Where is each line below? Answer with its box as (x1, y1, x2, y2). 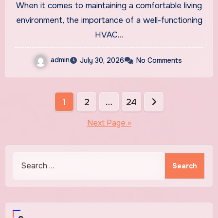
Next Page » (87, 117, 131, 128)
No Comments (136, 55, 182, 65)
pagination (4, 109, 84, 132)
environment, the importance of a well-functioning (16, 15, 202, 25)
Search (12, 153, 38, 163)
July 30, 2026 (80, 55, 124, 65)
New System (70, 6, 148, 27)
